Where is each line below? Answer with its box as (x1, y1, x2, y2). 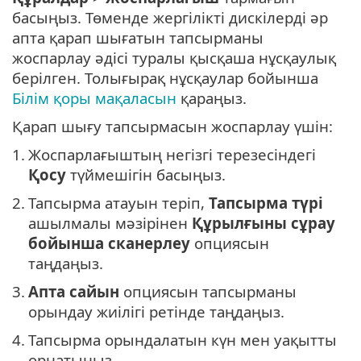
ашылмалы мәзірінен (28, 213, 192, 234)
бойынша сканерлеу (28, 233, 190, 254)
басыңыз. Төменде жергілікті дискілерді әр (12, 7, 328, 28)
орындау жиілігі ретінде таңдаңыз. (28, 301, 284, 322)
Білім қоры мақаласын (12, 88, 176, 109)
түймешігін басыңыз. (66, 164, 226, 185)
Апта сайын (28, 281, 119, 302)
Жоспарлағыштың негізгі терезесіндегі (28, 144, 316, 165)
